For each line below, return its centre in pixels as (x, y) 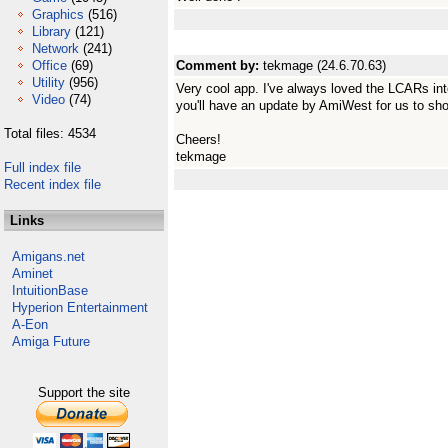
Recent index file (52, 184)
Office (49, 65)
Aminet (32, 273)
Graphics (58, 14)
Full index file (42, 167)
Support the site (84, 392)
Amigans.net (48, 256)
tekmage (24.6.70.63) (324, 65)
